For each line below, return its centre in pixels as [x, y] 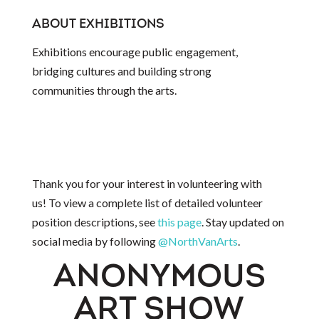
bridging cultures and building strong [121, 70]
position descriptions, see [94, 221]
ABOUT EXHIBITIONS [98, 24]
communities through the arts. [104, 90]
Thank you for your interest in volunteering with [147, 183]
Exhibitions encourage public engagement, [135, 51]
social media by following [95, 241]
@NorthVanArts [198, 241]
